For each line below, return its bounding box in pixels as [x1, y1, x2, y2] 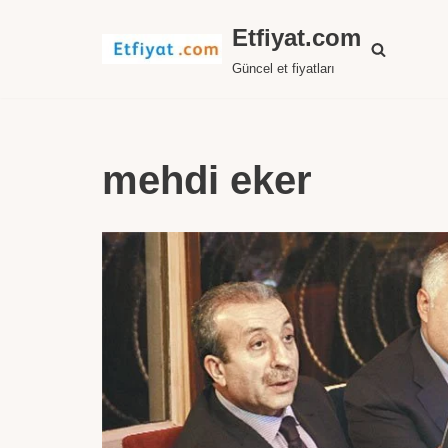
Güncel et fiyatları [232, 61, 335, 76]
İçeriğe [15, 47, 63, 64]
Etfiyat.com [232, 24, 361, 51]
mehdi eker [102, 158, 312, 202]
